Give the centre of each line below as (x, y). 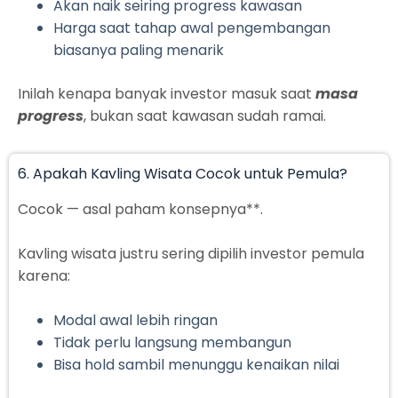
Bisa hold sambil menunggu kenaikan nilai (196, 365)
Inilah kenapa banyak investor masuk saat (167, 94)
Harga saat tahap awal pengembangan (192, 28)
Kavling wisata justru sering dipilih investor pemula (191, 254)
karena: (44, 276)
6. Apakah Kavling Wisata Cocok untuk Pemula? (183, 174)
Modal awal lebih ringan (135, 321)
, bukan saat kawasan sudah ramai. (205, 116)
